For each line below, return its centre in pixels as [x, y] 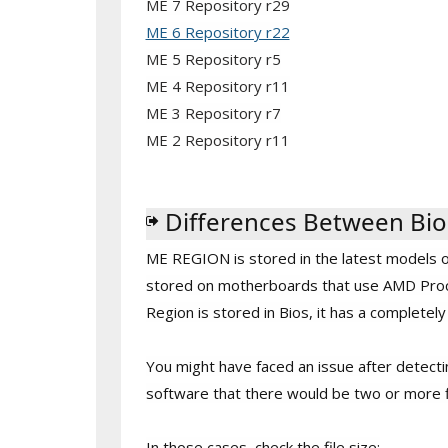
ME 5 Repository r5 [213, 59]
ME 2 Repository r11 [217, 140]
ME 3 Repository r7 [213, 113]
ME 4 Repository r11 [217, 86]
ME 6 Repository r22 [217, 32]
